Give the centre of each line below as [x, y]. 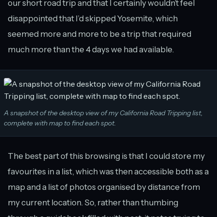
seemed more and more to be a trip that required [100, 34]
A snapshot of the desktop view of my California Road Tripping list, [103, 113]
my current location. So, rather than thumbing [93, 202]
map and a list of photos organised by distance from [104, 187]
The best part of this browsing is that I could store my [106, 156]
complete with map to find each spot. [60, 123]
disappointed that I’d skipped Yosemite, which [93, 18]
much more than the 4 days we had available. [91, 49]
